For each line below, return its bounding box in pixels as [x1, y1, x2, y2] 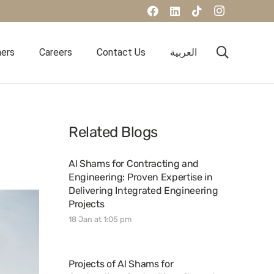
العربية [170, 46, 198, 58]
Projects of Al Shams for [68, 258, 174, 270]
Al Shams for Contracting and [68, 158, 199, 169]
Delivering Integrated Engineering [68, 185, 218, 196]
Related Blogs [68, 124, 158, 141]
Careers [39, 46, 73, 58]
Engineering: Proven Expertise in [68, 171, 213, 183]
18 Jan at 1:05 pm [68, 215, 131, 224]
